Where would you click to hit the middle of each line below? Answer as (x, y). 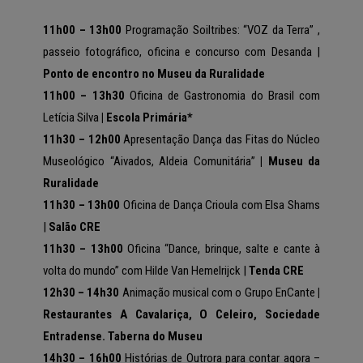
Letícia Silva (72, 117)
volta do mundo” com (94, 270)
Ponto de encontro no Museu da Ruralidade (154, 73)
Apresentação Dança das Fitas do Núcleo (222, 139)
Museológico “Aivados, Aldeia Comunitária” (149, 161)
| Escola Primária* (147, 117)
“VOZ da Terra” (279, 30)
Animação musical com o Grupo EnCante (218, 292)
